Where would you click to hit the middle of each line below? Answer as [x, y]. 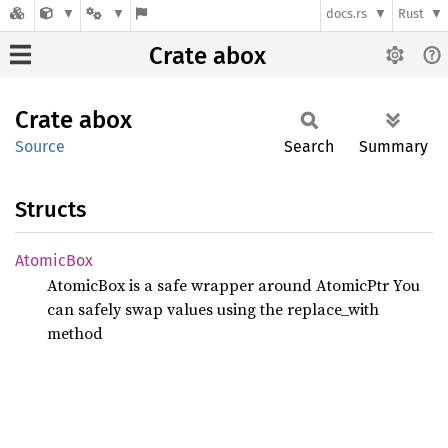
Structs [50, 209]
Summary [393, 146]
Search [309, 146]
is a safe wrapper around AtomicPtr [257, 285]
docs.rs [347, 14]
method [75, 333]
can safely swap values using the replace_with [213, 309]
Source [40, 146]
